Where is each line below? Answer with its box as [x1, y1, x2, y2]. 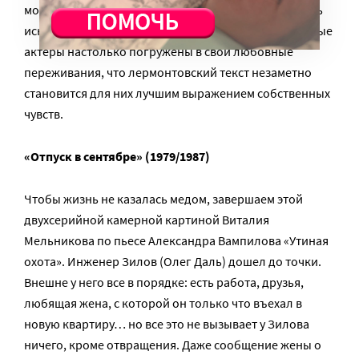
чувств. [24, 106, 63, 122]
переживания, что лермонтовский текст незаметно [24, 64, 312, 80]
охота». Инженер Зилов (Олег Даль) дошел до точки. [24, 253, 321, 269]
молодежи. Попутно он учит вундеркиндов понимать [24, 2, 323, 18]
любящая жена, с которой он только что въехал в [24, 295, 302, 311]
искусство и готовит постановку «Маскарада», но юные [24, 22, 333, 38]
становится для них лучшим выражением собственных [24, 85, 330, 101]
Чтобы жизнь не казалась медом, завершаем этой [24, 191, 303, 207]
